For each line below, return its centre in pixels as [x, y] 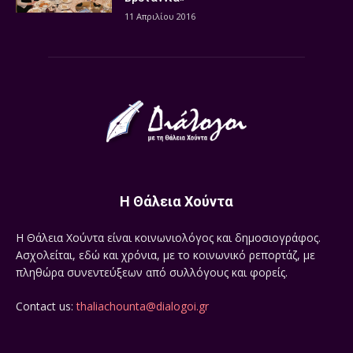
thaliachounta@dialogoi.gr [143, 306]
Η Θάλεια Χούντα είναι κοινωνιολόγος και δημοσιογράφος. [168, 237]
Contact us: [46, 306]
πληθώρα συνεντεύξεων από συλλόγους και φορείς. [152, 272]
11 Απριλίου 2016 [160, 16]
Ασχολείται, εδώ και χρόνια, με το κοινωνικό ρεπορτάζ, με [165, 255]
